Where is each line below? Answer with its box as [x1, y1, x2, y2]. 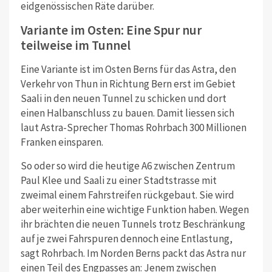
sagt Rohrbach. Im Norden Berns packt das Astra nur [20, 246, 246, 260]
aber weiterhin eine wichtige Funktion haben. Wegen [20, 202, 249, 216]
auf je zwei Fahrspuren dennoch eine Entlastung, [20, 231, 233, 245]
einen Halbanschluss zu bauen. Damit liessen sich [20, 106, 234, 120]
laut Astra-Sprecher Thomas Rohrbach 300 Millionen [20, 120, 246, 134]
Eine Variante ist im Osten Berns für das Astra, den [20, 62, 236, 76]
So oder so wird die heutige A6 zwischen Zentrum [20, 158, 235, 172]
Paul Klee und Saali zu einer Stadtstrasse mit [20, 173, 217, 187]
